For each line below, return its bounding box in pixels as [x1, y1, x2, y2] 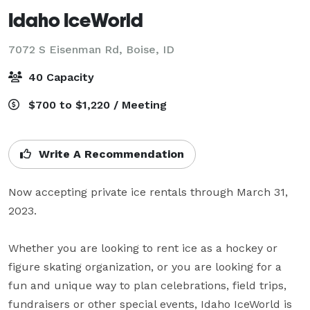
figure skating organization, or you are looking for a [8, 259, 282, 273]
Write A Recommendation [35, 147, 184, 161]
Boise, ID [126, 42, 174, 56]
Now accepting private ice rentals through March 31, [8, 185, 288, 199]
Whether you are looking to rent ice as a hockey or [8, 241, 277, 255]
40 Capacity [25, 70, 94, 84]
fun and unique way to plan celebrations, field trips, [8, 278, 286, 292]
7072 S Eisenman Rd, [8, 42, 126, 56]
